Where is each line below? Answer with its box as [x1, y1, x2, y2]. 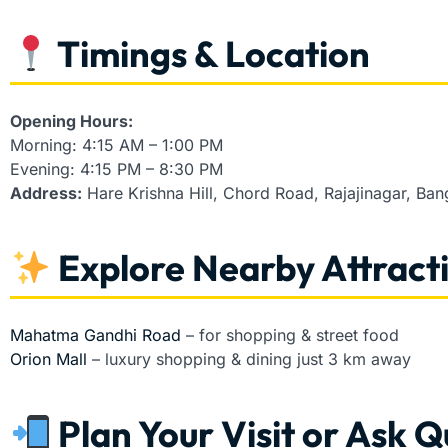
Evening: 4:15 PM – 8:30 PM [10, 159, 223, 180]
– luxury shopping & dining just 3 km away [87, 349, 411, 370]
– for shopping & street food [181, 325, 399, 346]
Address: [10, 183, 82, 204]
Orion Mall [10, 349, 87, 370]
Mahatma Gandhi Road [10, 325, 181, 346]
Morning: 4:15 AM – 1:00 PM [10, 135, 223, 156]
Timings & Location [51, 31, 371, 77]
